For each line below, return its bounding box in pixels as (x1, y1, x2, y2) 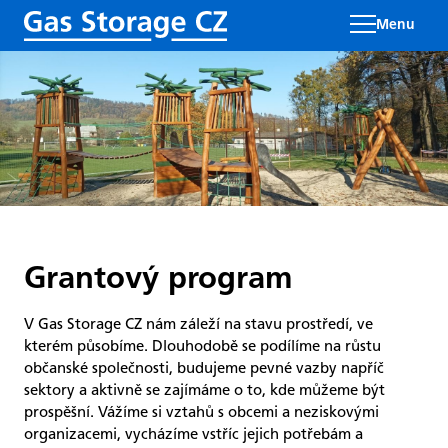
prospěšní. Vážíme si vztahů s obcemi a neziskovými (24, 403, 379, 422)
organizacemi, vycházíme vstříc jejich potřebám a (24, 425, 363, 444)
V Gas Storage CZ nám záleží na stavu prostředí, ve (24, 315, 373, 334)
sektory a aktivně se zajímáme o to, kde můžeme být (24, 381, 385, 400)
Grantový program (24, 265, 293, 297)
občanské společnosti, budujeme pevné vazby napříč (24, 359, 384, 378)
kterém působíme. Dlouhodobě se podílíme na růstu (24, 337, 381, 356)
